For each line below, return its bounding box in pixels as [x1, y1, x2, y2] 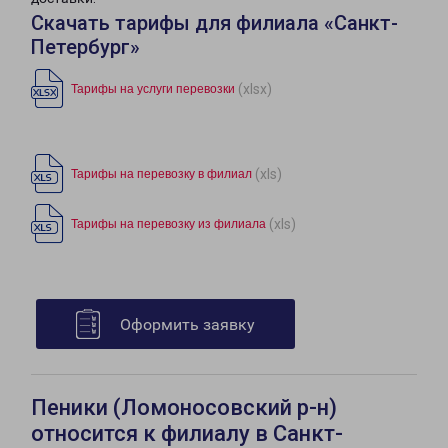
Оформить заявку [120, 315, 255, 335]
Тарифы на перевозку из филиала [71, 217, 266, 232]
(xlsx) [238, 80, 272, 97]
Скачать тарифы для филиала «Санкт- [31, 11, 398, 36]
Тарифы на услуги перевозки [71, 82, 235, 97]
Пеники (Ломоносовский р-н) [31, 395, 337, 421]
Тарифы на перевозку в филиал [71, 167, 252, 182]
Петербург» [31, 35, 140, 60]
